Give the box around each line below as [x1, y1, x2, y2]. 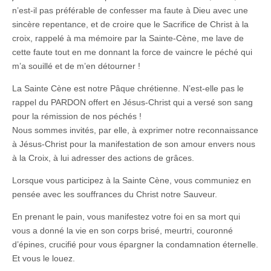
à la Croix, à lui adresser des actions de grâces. [12, 152, 194, 163]
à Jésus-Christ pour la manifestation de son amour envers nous [12, 139, 255, 149]
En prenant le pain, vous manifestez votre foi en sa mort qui [12, 211, 240, 221]
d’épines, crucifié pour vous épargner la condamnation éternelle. [12, 239, 258, 249]
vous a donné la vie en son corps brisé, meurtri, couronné [12, 225, 233, 235]
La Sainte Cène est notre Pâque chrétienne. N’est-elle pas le [12, 83, 244, 93]
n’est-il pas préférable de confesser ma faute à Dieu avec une [12, 5, 248, 15]
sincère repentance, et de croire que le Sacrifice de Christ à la [12, 19, 249, 29]
